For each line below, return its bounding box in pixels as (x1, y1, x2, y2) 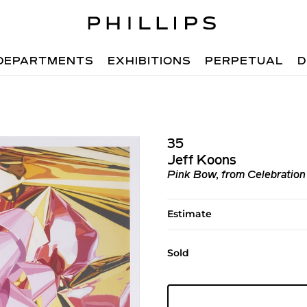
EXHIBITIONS (108, 56, 192, 67)
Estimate (167, 208, 212, 220)
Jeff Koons (167, 154, 236, 168)
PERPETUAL (205, 56, 284, 67)
